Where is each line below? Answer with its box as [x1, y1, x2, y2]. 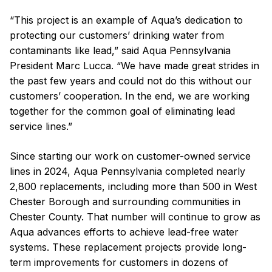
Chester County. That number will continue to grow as [10, 210, 260, 223]
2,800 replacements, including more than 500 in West [10, 180, 257, 192]
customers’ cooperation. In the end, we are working [10, 89, 250, 102]
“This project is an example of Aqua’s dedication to [10, 13, 243, 26]
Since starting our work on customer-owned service [10, 149, 251, 162]
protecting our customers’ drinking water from [10, 29, 224, 41]
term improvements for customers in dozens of [10, 256, 228, 268]
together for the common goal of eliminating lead [10, 104, 235, 117]
